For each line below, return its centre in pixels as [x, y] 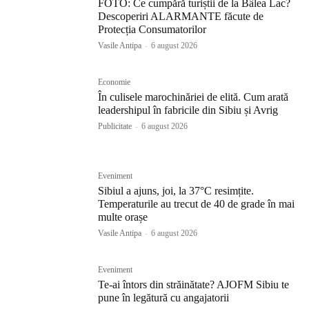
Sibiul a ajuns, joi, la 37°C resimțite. [176, 190]
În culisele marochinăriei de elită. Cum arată [193, 97]
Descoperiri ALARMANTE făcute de [181, 16]
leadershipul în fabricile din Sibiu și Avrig [188, 110]
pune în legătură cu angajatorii [164, 298]
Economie [114, 82]
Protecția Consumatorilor [152, 29]
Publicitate [115, 126]
